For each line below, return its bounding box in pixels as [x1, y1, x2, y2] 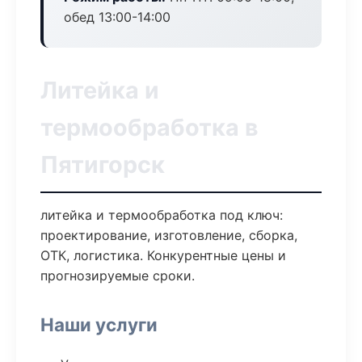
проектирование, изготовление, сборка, [40, 227, 297, 243]
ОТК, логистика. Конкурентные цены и [40, 247, 286, 263]
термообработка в [40, 113, 259, 141]
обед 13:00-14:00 [64, 9, 170, 25]
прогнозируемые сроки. [40, 267, 195, 284]
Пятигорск [40, 150, 165, 179]
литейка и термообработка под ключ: [40, 207, 283, 223]
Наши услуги [40, 314, 158, 335]
